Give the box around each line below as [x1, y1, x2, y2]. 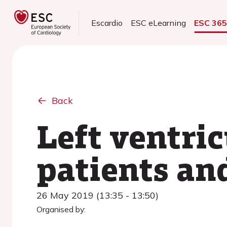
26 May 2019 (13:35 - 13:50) [36, 190, 159, 201]
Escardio [91, 18, 123, 28]
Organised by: [36, 204, 86, 214]
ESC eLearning [131, 18, 186, 28]
